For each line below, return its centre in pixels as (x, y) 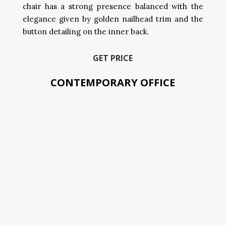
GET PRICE (113, 58)
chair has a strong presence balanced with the (113, 6)
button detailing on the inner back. (86, 32)
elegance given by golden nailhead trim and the (113, 19)
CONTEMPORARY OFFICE (113, 82)
